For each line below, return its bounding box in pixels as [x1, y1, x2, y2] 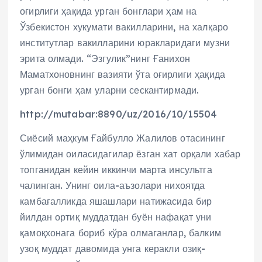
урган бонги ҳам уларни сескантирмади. [20, 84, 199, 96]
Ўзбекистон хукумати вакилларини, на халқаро [20, 21, 229, 33]
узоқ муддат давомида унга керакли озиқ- [20, 243, 206, 255]
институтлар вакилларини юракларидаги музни [20, 37, 230, 49]
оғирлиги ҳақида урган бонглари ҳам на [20, 5, 197, 18]
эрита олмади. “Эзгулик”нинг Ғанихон [20, 53, 191, 65]
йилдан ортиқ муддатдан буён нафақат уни [20, 211, 212, 223]
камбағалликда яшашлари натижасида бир [20, 195, 212, 208]
